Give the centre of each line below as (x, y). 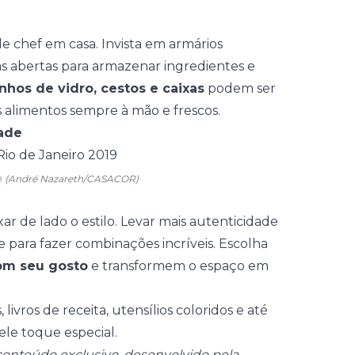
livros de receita (57, 310)
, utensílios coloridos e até (187, 310)
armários (196, 44)
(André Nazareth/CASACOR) (72, 179)
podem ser (240, 88)
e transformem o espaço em (178, 266)
